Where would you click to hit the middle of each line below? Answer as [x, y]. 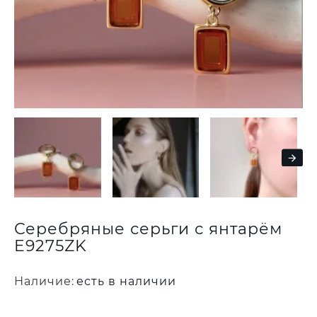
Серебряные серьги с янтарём [148, 229]
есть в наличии [126, 282]
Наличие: [44, 282]
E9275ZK [51, 246]
